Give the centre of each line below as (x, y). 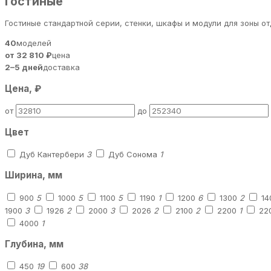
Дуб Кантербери (52, 155)
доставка (61, 67)
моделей (34, 43)
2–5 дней (24, 67)
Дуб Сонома (133, 155)
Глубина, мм (34, 244)
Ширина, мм (34, 175)
